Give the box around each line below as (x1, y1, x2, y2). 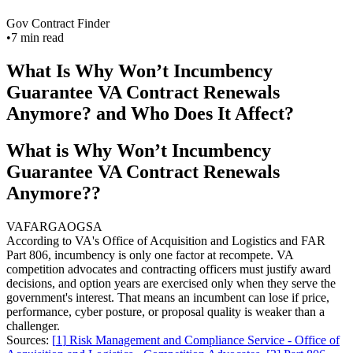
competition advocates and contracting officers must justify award (6, 262, 331, 276)
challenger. (6, 318, 60, 333)
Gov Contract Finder (6, 16, 110, 30)
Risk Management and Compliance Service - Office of (69, 333, 340, 347)
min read (20, 30, 64, 44)
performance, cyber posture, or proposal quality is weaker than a (6, 304, 325, 318)
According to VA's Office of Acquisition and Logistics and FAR (6, 233, 325, 247)
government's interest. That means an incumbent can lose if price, (6, 290, 329, 304)
